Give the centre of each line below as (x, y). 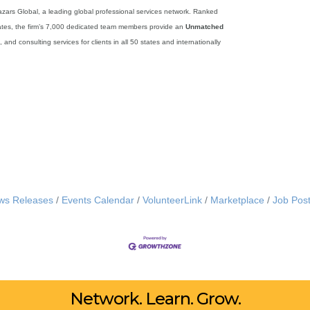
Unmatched (204, 26)
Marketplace (237, 200)
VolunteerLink (172, 200)
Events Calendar (98, 200)
